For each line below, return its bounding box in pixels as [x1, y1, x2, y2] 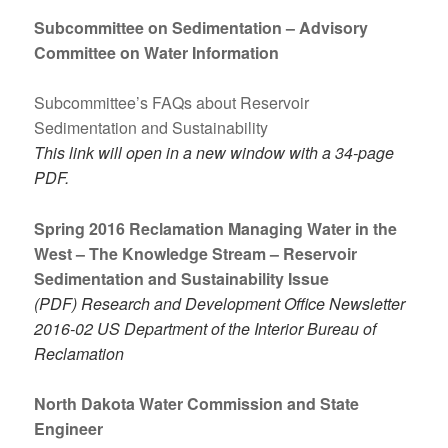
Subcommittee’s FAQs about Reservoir [34, 91, 310, 115]
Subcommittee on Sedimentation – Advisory [34, 15, 369, 39]
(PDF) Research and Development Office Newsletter [34, 291, 406, 315]
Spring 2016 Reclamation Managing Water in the [34, 216, 398, 240]
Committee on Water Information [34, 40, 280, 64]
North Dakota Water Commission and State [34, 392, 360, 416]
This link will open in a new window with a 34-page [34, 141, 395, 165]
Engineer [34, 417, 104, 441]
